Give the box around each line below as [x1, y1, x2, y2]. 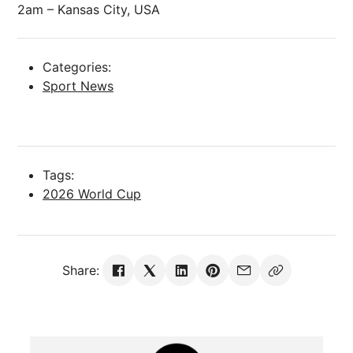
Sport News [43, 78, 113, 94]
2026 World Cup [43, 186, 141, 202]
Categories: [43, 59, 111, 75]
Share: [61, 262, 99, 278]
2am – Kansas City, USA [17, 2, 160, 17]
